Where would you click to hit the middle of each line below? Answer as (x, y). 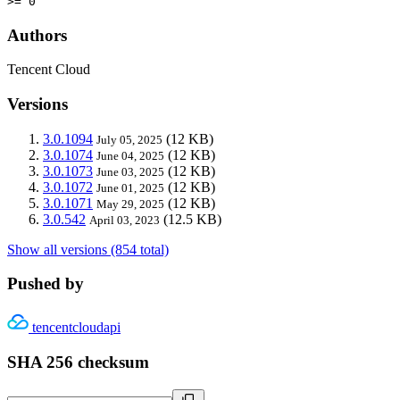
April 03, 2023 (125, 220)
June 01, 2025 (130, 187)
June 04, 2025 (130, 155)
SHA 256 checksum (78, 362)
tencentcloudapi (76, 328)
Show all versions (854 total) (88, 249)
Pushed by (46, 284)
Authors (37, 35)
